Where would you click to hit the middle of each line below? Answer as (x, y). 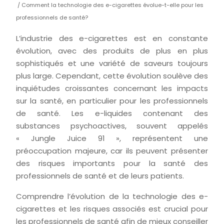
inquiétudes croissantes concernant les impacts (112, 88)
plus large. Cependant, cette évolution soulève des (112, 76)
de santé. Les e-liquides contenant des (112, 113)
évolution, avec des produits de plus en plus (112, 51)
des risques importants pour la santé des (112, 163)
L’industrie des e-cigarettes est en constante (112, 38)
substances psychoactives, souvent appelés (112, 126)
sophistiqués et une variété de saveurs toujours (112, 63)
